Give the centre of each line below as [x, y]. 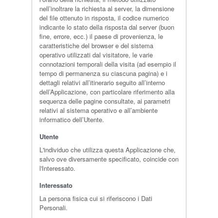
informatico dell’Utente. [72, 119]
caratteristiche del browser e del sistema [96, 45]
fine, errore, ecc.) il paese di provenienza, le [101, 36]
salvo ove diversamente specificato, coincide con [109, 159]
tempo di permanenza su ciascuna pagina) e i [103, 73]
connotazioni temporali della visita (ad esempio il [108, 64]
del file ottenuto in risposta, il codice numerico [104, 18]
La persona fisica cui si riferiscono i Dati [96, 198]
